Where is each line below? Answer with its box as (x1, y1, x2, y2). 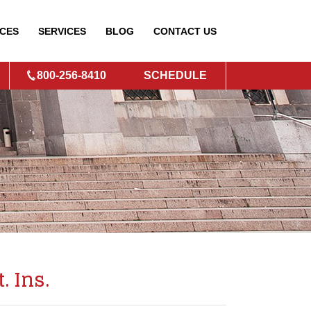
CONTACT (153, 26, 203, 37)
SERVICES (38, 26, 86, 37)
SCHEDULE (144, 69, 207, 81)
